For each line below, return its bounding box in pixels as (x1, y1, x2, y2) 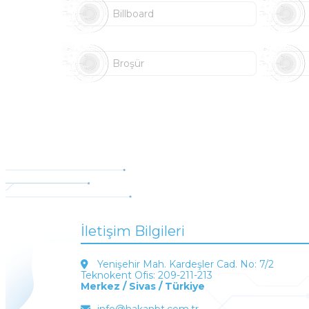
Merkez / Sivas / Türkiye (81, 280, 205, 292)
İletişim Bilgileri (81, 223, 185, 239)
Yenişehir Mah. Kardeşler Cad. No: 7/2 (94, 258, 274, 270)
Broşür (112, 57, 144, 70)
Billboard (112, 8, 154, 20)
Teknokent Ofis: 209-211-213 (81, 269, 212, 281)
